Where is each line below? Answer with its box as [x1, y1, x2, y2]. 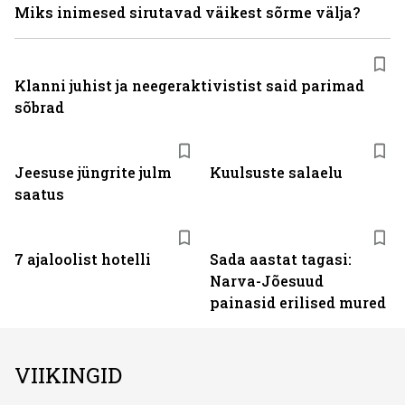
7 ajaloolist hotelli [14, 250, 151, 268]
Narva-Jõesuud [210, 271, 324, 290]
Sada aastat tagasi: [210, 250, 352, 268]
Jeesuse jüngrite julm [14, 163, 172, 182]
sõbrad [14, 98, 64, 117]
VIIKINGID [14, 361, 122, 390]
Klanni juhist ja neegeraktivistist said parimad [14, 76, 364, 95]
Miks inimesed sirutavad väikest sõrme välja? [14, 3, 360, 22]
